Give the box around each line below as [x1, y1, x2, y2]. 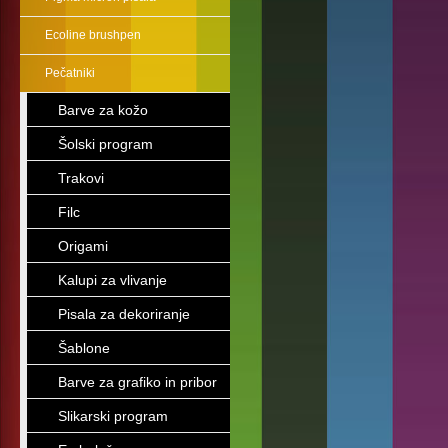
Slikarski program [58, 408, 168, 424]
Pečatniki [45, 66, 95, 80]
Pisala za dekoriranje [58, 306, 190, 322]
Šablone [58, 340, 110, 356]
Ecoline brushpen [45, 28, 141, 42]
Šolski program [58, 136, 153, 152]
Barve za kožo [58, 102, 148, 118]
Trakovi [58, 170, 104, 186]
